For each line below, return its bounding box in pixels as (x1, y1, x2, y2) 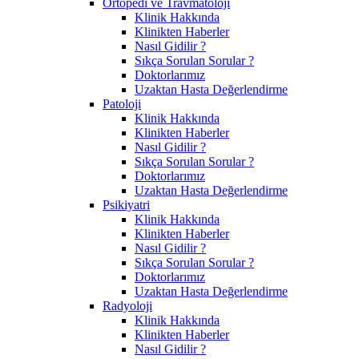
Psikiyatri (103, 197, 150, 212)
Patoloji (103, 96, 141, 111)
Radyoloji (103, 298, 152, 313)
